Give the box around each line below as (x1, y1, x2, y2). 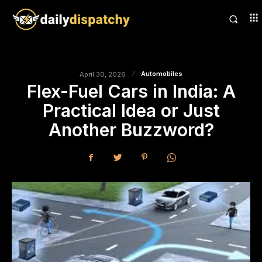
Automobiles (141, 70, 182, 78)
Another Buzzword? (48, 119, 214, 141)
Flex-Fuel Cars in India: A (26, 81, 236, 102)
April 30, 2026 (80, 70, 126, 78)
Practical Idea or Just (42, 100, 220, 122)
